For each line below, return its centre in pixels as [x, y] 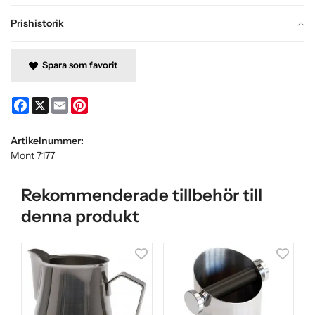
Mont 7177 [33, 156]
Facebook [50, 103]
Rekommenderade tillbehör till [142, 195]
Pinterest [108, 103]
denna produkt [80, 217]
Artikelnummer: [47, 141]
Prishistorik [37, 23]
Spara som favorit [77, 65]
